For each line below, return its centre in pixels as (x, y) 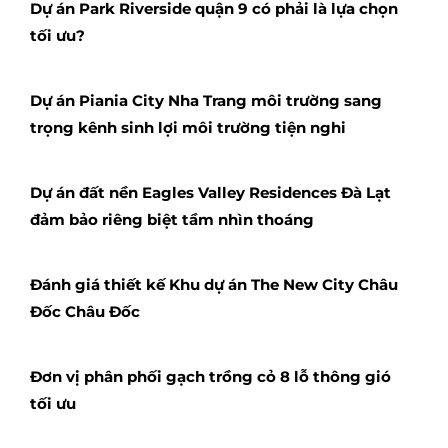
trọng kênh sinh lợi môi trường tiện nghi (188, 127)
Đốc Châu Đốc (85, 311)
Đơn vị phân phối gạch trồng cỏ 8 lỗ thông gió (210, 376)
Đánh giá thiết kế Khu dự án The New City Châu (214, 284)
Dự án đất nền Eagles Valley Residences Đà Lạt (210, 192)
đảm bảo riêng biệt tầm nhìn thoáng (172, 219)
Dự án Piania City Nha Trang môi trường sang (206, 100)
